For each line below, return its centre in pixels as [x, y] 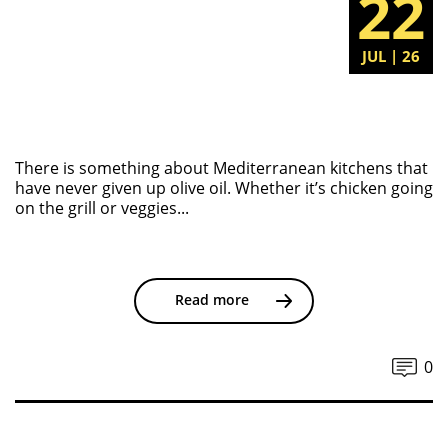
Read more [211, 299]
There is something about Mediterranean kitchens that [221, 167]
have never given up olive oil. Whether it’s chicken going [224, 187]
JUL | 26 [391, 55]
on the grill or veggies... [102, 207]
